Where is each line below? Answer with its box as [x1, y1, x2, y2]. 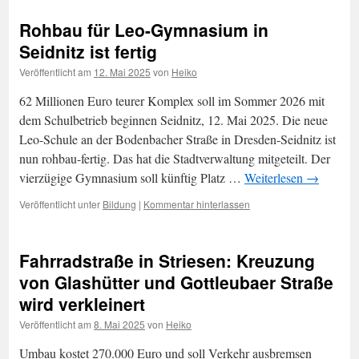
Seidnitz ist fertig [19, 39, 157, 63]
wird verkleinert [19, 292, 145, 316]
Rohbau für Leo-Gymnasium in [19, 18, 268, 42]
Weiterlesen [244, 169, 306, 186]
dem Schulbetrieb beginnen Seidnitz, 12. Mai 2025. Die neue [19, 111, 328, 128]
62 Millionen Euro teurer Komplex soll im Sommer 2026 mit [19, 92, 325, 109]
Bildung [103, 197, 136, 211]
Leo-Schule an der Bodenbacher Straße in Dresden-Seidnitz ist [19, 131, 336, 147]
